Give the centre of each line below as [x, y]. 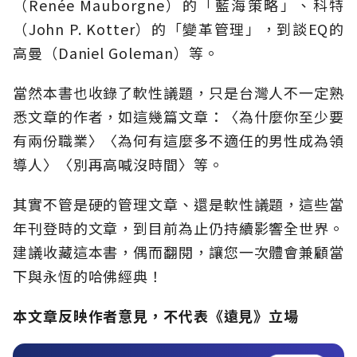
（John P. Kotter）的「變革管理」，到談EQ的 [178, 28]
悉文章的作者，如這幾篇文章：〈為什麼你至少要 [178, 116]
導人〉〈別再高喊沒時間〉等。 [118, 164]
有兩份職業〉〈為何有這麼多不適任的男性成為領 [178, 140]
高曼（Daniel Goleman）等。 [116, 52]
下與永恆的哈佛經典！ [88, 275]
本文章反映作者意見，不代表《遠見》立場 [156, 315]
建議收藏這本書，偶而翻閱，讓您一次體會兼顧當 [178, 251]
